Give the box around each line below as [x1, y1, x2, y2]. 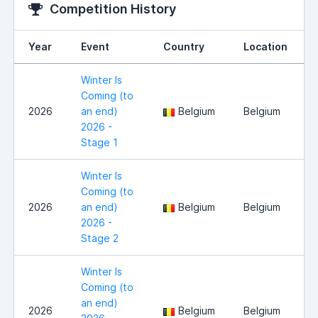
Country [163, 40, 204, 53]
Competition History [50, 1, 176, 17]
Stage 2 [81, 232, 119, 245]
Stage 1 [81, 136, 118, 149]
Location [243, 40, 287, 53]
